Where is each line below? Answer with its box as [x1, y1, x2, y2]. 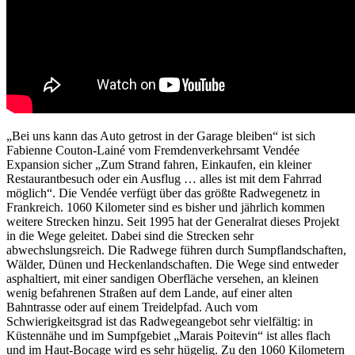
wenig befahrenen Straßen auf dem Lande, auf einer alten [6, 286, 292, 300]
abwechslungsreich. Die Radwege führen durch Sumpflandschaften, [6, 243, 346, 258]
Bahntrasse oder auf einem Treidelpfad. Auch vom [6, 300, 258, 315]
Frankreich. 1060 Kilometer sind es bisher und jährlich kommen [6, 200, 325, 215]
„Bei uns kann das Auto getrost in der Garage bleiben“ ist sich [6, 129, 315, 143]
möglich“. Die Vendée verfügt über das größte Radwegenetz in [6, 186, 320, 200]
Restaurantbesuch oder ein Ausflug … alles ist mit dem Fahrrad [6, 172, 322, 186]
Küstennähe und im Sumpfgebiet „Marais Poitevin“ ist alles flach [6, 329, 330, 343]
